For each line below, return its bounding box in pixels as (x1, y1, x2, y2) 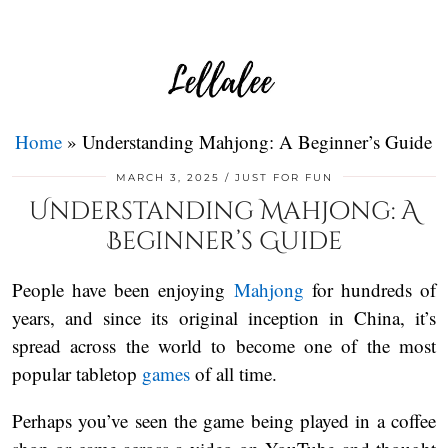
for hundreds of (303, 277, 437, 303)
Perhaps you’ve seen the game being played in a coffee (12, 408, 436, 434)
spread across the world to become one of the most (12, 333, 436, 359)
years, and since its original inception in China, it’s (12, 305, 436, 331)
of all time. (190, 361, 283, 387)
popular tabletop (12, 361, 142, 387)
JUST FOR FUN (234, 171, 333, 185)
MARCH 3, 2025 (115, 171, 220, 185)
